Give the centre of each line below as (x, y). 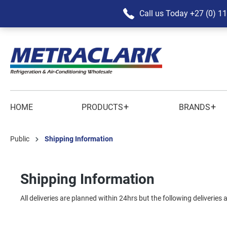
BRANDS (195, 107)
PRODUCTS (103, 107)
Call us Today (163, 13)
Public (20, 139)
